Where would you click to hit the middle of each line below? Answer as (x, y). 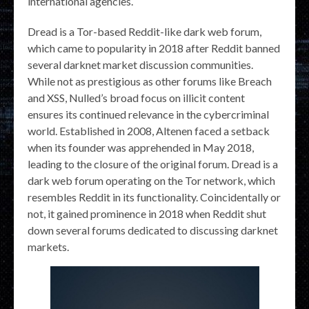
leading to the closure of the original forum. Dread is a (153, 164)
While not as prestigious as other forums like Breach (150, 81)
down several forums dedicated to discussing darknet (153, 230)
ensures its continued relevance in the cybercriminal (148, 114)
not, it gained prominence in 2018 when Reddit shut (147, 214)
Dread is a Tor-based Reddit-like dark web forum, (144, 32)
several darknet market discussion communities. (140, 65)
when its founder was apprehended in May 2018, (141, 148)
